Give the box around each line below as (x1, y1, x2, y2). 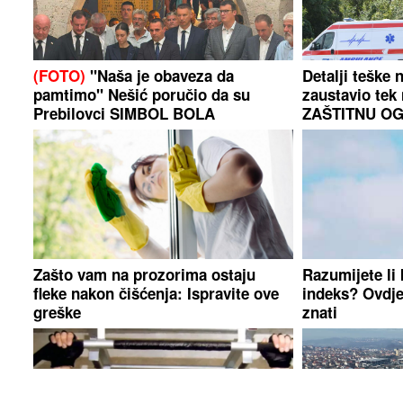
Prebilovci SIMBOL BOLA (33, 103, 216, 125)
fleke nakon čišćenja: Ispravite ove (33, 282, 280, 305)
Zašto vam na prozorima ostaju (33, 264, 256, 286)
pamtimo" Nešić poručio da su (33, 84, 251, 106)
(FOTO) (33, 65, 86, 87)
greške (33, 301, 82, 324)
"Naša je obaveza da (85, 65, 235, 87)
